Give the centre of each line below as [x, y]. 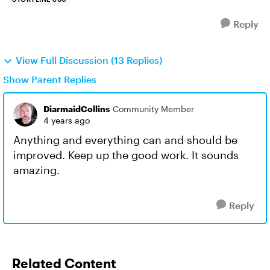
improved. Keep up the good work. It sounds [126, 155]
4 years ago [67, 120]
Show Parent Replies [50, 79]
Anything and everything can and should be [125, 140]
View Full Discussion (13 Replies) [89, 60]
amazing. [36, 170]
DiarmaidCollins [77, 109]
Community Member [153, 109]
